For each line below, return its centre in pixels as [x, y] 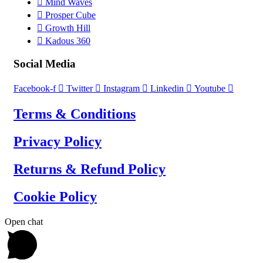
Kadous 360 [68, 41]
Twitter [80, 89]
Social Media [45, 64]
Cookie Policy [55, 196]
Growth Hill [68, 28]
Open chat [24, 221]
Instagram [122, 89]
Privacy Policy [58, 141]
